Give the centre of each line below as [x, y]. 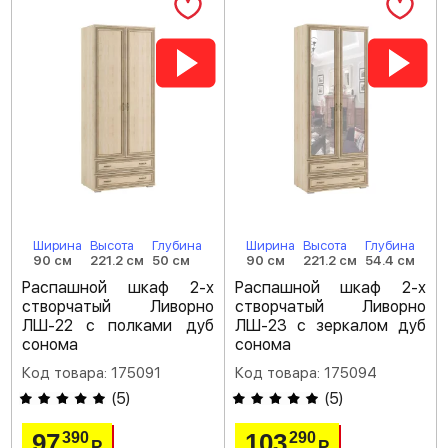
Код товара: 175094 [305, 373]
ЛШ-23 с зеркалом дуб [330, 325]
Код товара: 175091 [91, 373]
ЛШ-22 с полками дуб [118, 325]
